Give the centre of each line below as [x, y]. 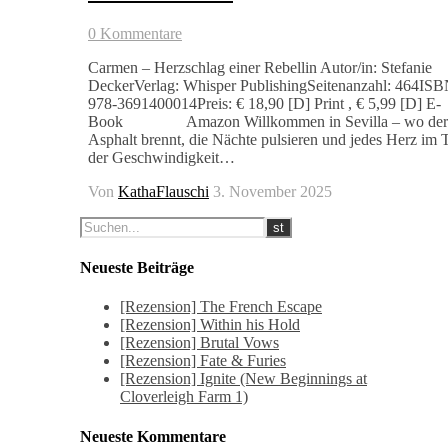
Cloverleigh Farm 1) [184, 397]
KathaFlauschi [163, 191]
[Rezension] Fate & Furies [203, 361]
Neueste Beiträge [137, 268]
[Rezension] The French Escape [221, 307]
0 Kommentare [135, 33]
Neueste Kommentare [153, 436]
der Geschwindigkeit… [161, 157]
